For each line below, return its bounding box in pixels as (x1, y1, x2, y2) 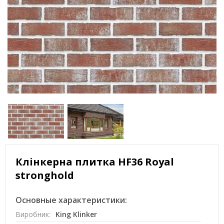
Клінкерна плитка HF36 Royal (15, 155, 174, 168)
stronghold (15, 168, 74, 182)
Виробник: (15, 209, 50, 219)
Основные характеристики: (15, 194, 127, 205)
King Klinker (55, 209, 97, 219)
